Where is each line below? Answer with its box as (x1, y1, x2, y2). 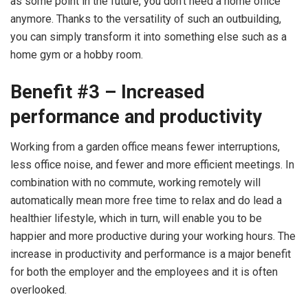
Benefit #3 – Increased (10, 80, 204, 103)
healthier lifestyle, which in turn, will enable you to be (10, 212, 262, 225)
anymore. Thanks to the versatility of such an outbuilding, (10, 12, 281, 25)
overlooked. (10, 283, 69, 297)
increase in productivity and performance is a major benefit (10, 247, 291, 261)
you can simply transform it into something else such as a (10, 30, 287, 43)
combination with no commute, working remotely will (10, 176, 261, 190)
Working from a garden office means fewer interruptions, (10, 140, 280, 154)
